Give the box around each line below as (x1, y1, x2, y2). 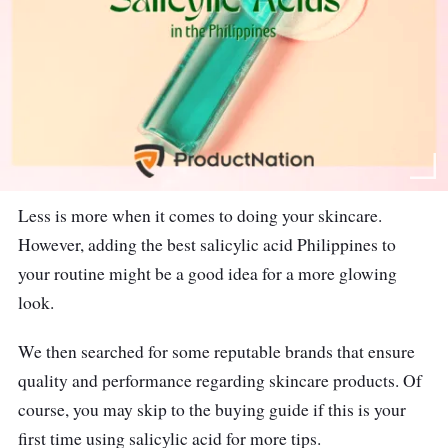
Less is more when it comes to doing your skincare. (18, 204, 382, 228)
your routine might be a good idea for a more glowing (18, 262, 397, 286)
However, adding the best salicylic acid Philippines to (18, 233, 396, 257)
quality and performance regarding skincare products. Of (18, 369, 422, 393)
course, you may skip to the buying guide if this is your (18, 398, 406, 422)
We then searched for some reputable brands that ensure (18, 340, 415, 364)
